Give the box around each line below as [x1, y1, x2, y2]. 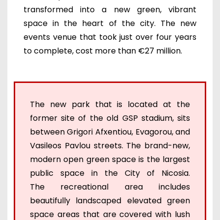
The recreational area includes [29, 181, 191, 193]
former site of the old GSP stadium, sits [29, 112, 191, 124]
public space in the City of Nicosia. [29, 167, 191, 179]
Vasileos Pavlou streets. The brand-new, [29, 140, 191, 152]
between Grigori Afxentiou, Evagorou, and [29, 126, 191, 138]
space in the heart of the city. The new [23, 18, 197, 29]
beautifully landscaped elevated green [29, 195, 191, 207]
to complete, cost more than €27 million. [23, 45, 184, 57]
